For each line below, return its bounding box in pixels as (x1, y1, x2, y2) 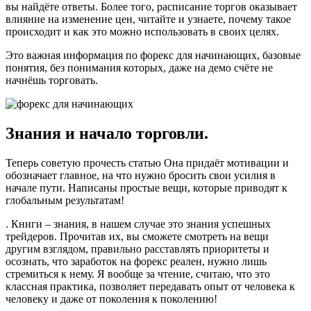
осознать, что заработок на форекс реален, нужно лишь (6, 255, 267, 268)
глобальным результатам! (6, 194, 124, 207)
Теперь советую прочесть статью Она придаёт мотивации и (6, 157, 289, 169)
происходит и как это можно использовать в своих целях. (6, 26, 279, 38)
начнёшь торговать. (6, 74, 98, 87)
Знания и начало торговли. (6, 124, 208, 143)
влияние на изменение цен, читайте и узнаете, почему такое (6, 13, 291, 26)
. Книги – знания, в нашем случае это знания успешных (6, 218, 271, 230)
